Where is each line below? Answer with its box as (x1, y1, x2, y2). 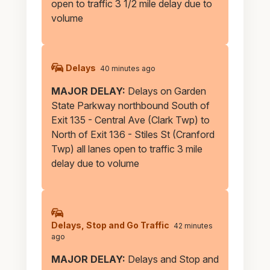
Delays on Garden (127, 84, 206, 97)
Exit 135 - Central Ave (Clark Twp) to (51, 113, 210, 126)
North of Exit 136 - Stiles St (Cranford (51, 128, 215, 140)
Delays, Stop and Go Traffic (51, 219, 169, 230)
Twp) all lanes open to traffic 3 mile (51, 142, 202, 155)
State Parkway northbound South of (51, 99, 210, 111)
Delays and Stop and (127, 253, 219, 265)
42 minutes (173, 221, 213, 230)
